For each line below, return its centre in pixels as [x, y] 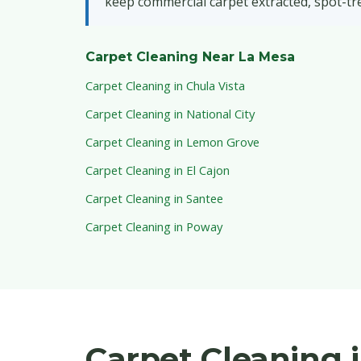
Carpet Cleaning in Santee [154, 199]
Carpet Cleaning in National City [170, 114]
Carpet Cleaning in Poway [154, 227]
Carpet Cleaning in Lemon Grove [172, 142]
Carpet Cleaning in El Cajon [158, 170]
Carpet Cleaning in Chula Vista [165, 86]
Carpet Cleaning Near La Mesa [190, 57]
